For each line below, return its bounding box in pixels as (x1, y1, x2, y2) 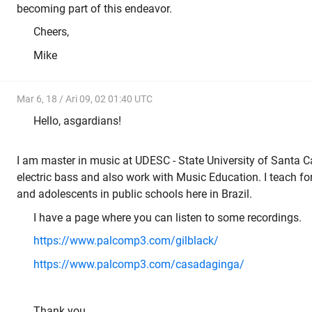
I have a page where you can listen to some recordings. (33, 210, 302, 224)
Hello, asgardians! (33, 114, 121, 127)
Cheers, (33, 25, 69, 39)
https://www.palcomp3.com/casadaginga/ (33, 257, 244, 271)
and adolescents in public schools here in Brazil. (17, 187, 252, 201)
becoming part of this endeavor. (17, 1, 175, 15)
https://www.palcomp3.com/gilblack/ (33, 234, 219, 248)
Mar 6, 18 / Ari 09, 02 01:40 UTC (17, 93, 153, 105)
